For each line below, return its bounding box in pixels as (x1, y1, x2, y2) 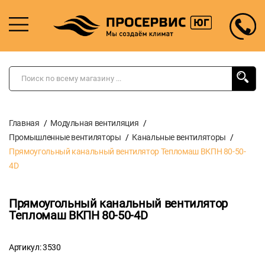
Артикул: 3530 (9, 242, 61, 252)
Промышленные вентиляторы (9, 132, 121, 142)
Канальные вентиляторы (132, 132, 226, 142)
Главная (9, 118, 40, 128)
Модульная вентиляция (50, 118, 139, 128)
